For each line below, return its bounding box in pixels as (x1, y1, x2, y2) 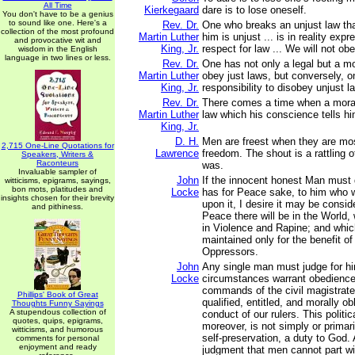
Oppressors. (202, 246, 258, 258)
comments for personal (16, 334, 99, 342)
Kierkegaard (144, 4, 199, 16)
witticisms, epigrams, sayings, (4, 176, 111, 185)
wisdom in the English (17, 44, 97, 53)
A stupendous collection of (9, 307, 106, 316)
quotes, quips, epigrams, (12, 316, 103, 325)
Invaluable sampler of (18, 167, 97, 176)
